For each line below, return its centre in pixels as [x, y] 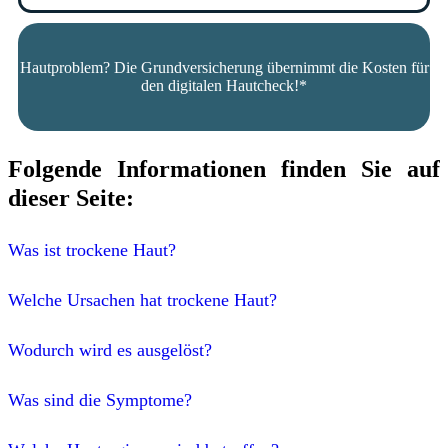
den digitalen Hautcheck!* [224, 85]
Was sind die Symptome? [100, 399]
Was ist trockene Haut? [92, 249]
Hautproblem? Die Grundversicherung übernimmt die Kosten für [224, 67]
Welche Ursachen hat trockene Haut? [142, 299]
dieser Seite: [71, 197]
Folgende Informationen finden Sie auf [224, 168]
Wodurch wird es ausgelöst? [110, 349]
